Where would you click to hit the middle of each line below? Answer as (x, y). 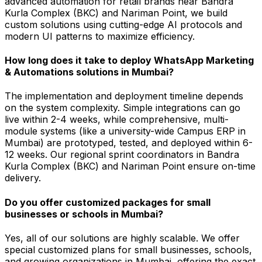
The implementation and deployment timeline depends (124, 96)
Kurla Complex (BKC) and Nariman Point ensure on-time (130, 166)
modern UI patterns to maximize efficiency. (100, 36)
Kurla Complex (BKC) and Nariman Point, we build (116, 13)
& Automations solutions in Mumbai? (89, 72)
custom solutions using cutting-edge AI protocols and (123, 24)
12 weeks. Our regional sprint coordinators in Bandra (122, 155)
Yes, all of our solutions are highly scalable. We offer (122, 238)
